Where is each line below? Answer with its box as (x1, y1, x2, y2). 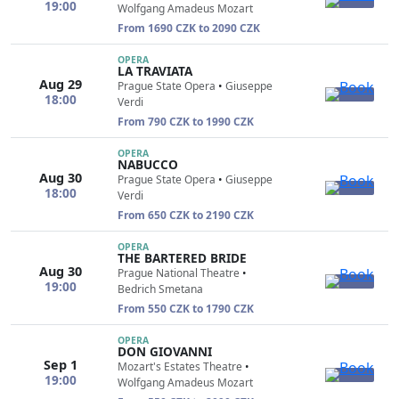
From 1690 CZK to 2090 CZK (118, 20, 260, 36)
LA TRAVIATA (118, 62, 192, 79)
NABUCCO (118, 156, 178, 173)
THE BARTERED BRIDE (118, 249, 247, 266)
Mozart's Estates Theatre (118, 359, 242, 374)
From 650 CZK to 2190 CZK (118, 208, 254, 223)
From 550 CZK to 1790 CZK (118, 301, 254, 316)
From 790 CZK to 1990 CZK (118, 114, 254, 129)
